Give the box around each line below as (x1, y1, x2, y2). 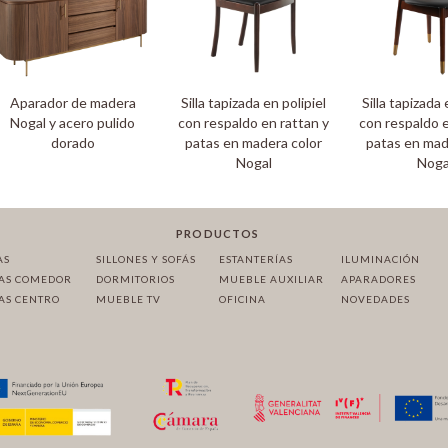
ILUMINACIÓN (341, 253, 421, 266)
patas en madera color (185, 134, 323, 152)
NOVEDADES (341, 293, 411, 306)
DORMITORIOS (96, 273, 176, 286)
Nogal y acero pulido (10, 114, 136, 132)
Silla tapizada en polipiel (181, 94, 327, 112)
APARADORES (341, 273, 417, 286)
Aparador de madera (9, 94, 136, 112)
